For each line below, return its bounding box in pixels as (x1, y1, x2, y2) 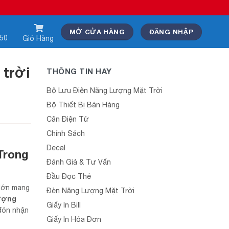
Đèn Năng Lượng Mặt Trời (47, 187, 134, 195)
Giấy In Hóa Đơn (47, 215, 101, 223)
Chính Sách (47, 129, 85, 138)
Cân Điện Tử (47, 115, 89, 123)
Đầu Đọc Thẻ (47, 172, 91, 180)
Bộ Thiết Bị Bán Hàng (47, 101, 120, 109)
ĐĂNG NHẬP (149, 27, 194, 36)
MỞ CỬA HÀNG (69, 27, 125, 36)
